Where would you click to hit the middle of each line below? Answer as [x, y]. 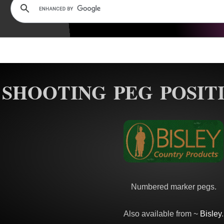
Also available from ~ [162, 213]
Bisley [211, 213]
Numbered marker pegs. [173, 186]
